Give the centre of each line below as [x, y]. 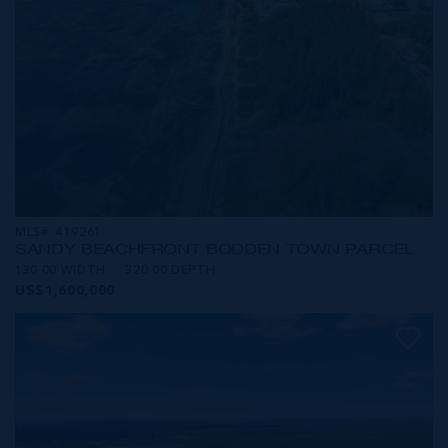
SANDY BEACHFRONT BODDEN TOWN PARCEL [214, 249]
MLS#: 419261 [58, 233]
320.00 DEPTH [170, 271]
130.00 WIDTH [60, 271]
